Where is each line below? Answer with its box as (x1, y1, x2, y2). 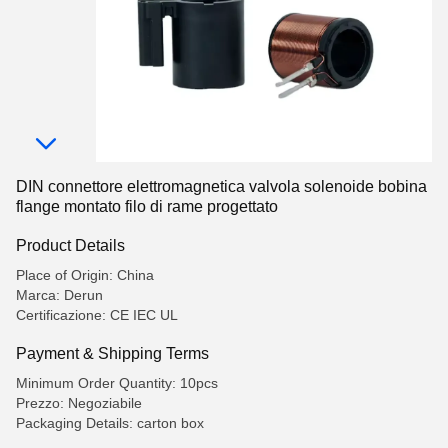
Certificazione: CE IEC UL (16, 307, 178, 323)
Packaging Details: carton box (16, 415, 204, 431)
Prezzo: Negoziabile (16, 395, 142, 411)
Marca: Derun (16, 287, 103, 303)
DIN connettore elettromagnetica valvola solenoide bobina (16, 178, 427, 195)
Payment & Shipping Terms (16, 344, 209, 362)
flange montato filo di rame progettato (16, 198, 278, 215)
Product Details (16, 236, 125, 254)
